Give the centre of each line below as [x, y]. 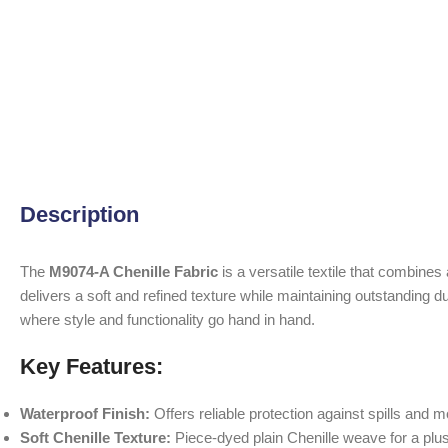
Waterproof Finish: [85, 413]
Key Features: [91, 366]
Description [79, 214]
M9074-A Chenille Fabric [133, 271]
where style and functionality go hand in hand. [167, 319]
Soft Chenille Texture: [95, 437]
